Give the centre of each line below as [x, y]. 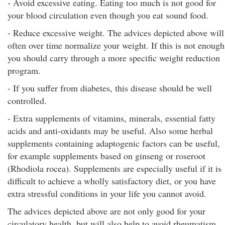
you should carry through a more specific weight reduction [114, 58]
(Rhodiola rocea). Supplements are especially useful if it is [115, 168]
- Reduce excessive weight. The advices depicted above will [116, 33]
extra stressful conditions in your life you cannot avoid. [107, 193]
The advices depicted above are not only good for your [106, 211]
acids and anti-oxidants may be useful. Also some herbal [110, 131]
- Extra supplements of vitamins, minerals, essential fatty [111, 118]
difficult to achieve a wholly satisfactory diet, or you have [112, 181]
